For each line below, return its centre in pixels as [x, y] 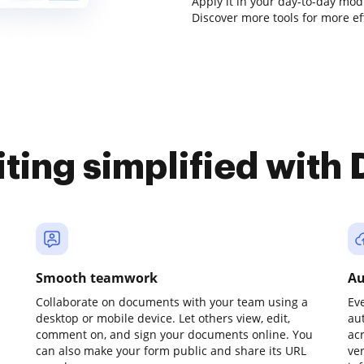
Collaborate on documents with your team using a [172, 302]
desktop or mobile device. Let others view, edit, [163, 318]
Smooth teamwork [97, 278]
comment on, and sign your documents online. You [174, 334]
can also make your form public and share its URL [171, 351]
